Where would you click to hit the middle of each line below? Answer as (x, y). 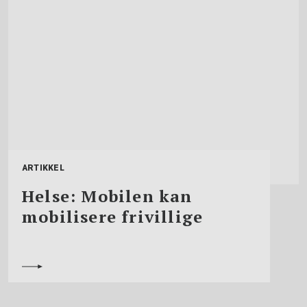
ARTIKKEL (43, 168)
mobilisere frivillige (113, 217)
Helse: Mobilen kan (107, 196)
